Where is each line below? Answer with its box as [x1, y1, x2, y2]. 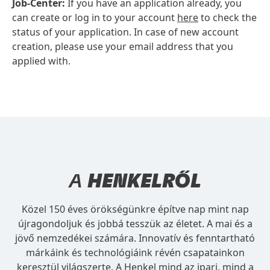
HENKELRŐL [83, 172, 201, 192]
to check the [198, 11, 257, 25]
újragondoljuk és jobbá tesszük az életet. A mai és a [17, 217, 253, 231]
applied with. [12, 54, 71, 68]
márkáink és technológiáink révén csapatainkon [25, 246, 245, 260]
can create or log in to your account [12, 11, 177, 25]
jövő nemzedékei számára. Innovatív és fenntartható [15, 231, 255, 245]
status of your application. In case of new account [12, 25, 239, 39]
